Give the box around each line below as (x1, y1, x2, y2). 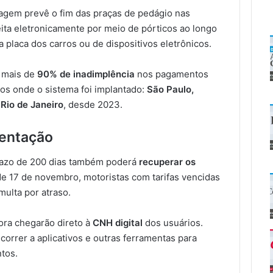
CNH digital (93, 216, 143, 229)
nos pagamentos (135, 68, 209, 80)
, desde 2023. (63, 99, 123, 111)
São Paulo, (147, 83, 194, 96)
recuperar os (139, 155, 196, 168)
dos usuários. (143, 216, 204, 229)
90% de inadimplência (37, 68, 135, 80)
